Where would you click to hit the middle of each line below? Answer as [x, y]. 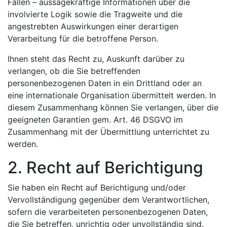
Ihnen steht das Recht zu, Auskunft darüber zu [96, 59]
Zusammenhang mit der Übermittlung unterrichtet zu [108, 131]
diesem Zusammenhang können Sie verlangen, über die [113, 107]
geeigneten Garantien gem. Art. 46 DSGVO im [95, 119]
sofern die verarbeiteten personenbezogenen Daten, [108, 212]
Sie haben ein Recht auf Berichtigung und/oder [97, 187]
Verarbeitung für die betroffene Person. [83, 38]
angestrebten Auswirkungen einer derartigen [93, 26]
